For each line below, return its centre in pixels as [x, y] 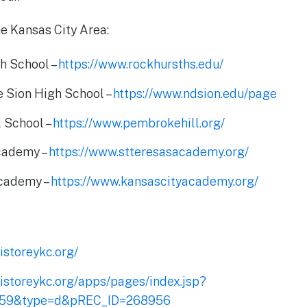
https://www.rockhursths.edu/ [141, 64]
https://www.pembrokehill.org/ [139, 123]
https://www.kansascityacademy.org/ [155, 182]
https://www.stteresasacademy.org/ [149, 152]
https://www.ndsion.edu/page [195, 93]
